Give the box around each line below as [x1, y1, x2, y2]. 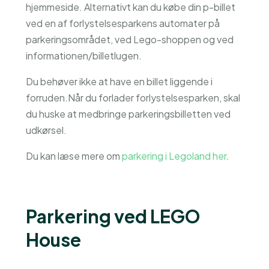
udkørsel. [25, 124, 67, 136]
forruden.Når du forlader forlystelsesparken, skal [25, 91, 240, 104]
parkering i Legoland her [121, 150, 226, 162]
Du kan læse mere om [25, 150, 122, 162]
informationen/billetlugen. [25, 49, 142, 62]
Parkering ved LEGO [25, 205, 201, 228]
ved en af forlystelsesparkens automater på [25, 17, 220, 29]
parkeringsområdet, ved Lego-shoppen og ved [25, 33, 234, 46]
